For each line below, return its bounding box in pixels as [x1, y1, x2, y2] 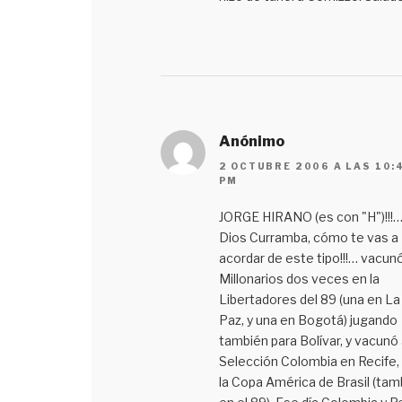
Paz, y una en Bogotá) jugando [218, 312, 398, 328]
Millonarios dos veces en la [218, 271, 380, 287]
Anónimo [218, 132, 284, 150]
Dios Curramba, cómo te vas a [218, 230, 398, 246]
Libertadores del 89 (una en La [218, 292, 400, 308]
